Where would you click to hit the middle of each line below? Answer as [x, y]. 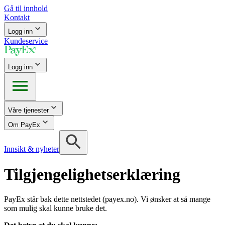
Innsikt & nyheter [32, 149]
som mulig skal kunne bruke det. [55, 208]
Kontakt [17, 17]
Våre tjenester [28, 110]
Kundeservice [26, 41]
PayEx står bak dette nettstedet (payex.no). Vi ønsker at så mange [107, 199]
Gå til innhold [26, 8]
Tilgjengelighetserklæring [92, 175]
